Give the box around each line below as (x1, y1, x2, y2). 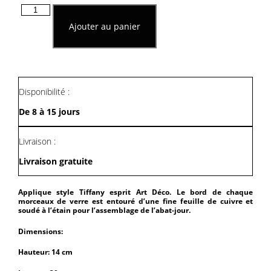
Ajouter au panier (69, 20, 140, 32)
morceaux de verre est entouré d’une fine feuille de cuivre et (18, 197, 253, 206)
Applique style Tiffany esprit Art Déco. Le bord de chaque (18, 188, 253, 197)
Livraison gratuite (18, 155, 93, 167)
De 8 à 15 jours (18, 105, 80, 117)
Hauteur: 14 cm (18, 247, 73, 257)
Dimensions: (18, 226, 63, 236)
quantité (20, 3, 51, 14)
